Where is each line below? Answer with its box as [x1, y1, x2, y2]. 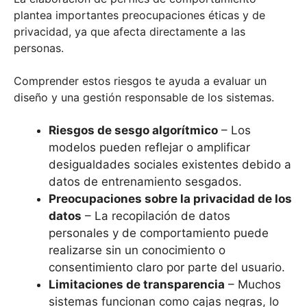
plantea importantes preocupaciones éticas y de [14, 8, 265, 23]
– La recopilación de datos [82, 209, 230, 223]
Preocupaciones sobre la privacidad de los [49, 192, 292, 206]
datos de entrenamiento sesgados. [49, 175, 242, 189]
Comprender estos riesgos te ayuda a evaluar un [14, 74, 267, 88]
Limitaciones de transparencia [49, 278, 225, 292]
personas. [14, 41, 64, 56]
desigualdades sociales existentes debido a [49, 158, 291, 172]
